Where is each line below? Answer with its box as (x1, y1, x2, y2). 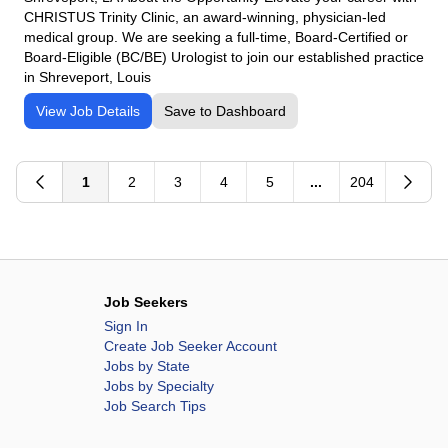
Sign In (104, 318, 148, 335)
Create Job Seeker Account (104, 338, 277, 355)
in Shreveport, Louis (24, 69, 151, 86)
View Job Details (36, 103, 140, 120)
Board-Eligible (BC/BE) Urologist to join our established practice (24, 49, 424, 66)
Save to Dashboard (164, 103, 286, 120)
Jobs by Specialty (104, 378, 214, 395)
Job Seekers (104, 294, 188, 311)
